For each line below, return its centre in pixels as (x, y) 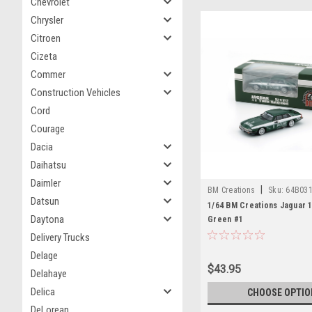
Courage (48, 129)
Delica (43, 292)
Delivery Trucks (60, 237)
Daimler (46, 183)
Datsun (45, 201)
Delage (44, 256)
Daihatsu (48, 165)
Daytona (47, 219)
